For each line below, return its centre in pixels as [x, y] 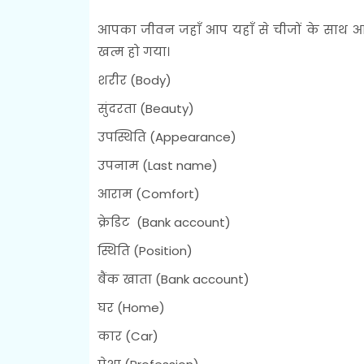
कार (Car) [128, 336]
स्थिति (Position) [145, 250]
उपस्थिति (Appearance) [167, 136]
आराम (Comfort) [148, 193]
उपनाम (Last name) [157, 165]
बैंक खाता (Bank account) [173, 279]
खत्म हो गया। [133, 51]
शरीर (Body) [134, 80]
